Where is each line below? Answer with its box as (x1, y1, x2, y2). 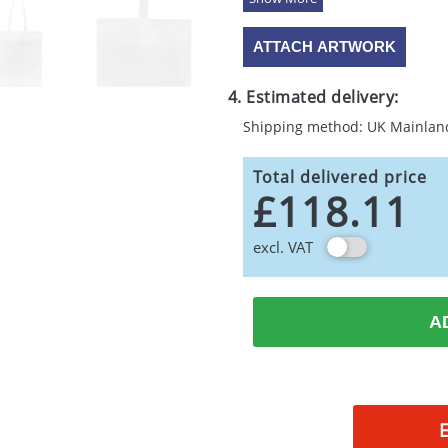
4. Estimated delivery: (227, 86, 399, 108)
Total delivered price (252, 166, 427, 188)
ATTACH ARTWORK (252, 38, 396, 55)
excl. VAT (252, 237, 313, 257)
